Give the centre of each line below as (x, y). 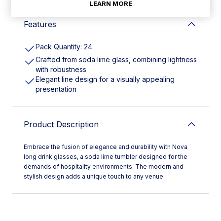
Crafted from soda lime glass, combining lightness (116, 59)
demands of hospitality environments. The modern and (104, 166)
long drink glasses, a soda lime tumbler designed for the (106, 156)
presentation (56, 89)
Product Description (61, 124)
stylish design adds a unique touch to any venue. (94, 176)
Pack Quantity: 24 (64, 46)
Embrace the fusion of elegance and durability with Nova (106, 147)
